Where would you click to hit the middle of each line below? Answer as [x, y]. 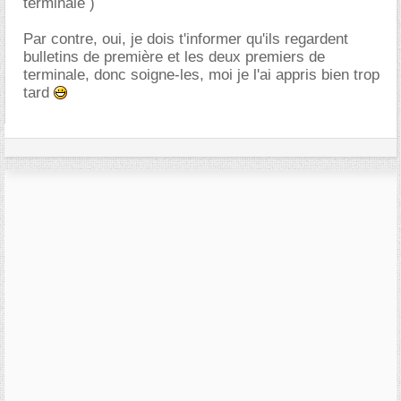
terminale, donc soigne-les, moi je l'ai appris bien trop [201, 74]
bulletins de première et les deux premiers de [174, 56]
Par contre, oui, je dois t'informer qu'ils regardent [186, 38]
